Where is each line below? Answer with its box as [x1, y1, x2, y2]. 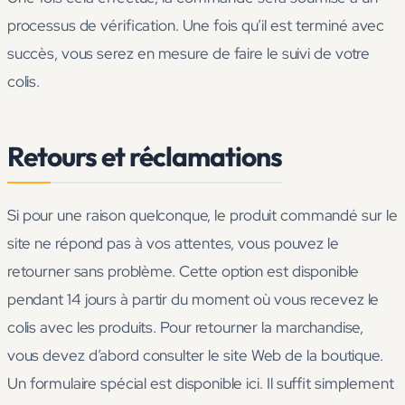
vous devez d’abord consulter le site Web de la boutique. [7, 345, 383, 366]
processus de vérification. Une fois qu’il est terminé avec [7, 15, 385, 36]
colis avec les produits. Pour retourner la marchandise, [7, 317, 364, 338]
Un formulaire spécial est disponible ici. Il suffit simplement [7, 373, 394, 394]
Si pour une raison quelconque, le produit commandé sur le [7, 205, 398, 226]
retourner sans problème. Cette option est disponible [7, 261, 360, 282]
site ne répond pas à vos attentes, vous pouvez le [7, 233, 339, 254]
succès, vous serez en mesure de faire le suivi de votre [7, 43, 371, 64]
